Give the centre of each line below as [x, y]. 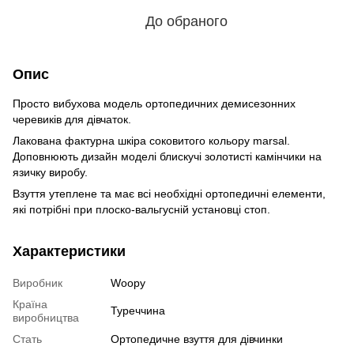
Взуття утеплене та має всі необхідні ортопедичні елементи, [169, 193]
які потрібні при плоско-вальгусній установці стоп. [141, 209]
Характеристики [69, 251]
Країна [30, 304]
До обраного [186, 21]
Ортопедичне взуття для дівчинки [197, 339]
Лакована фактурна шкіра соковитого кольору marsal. [151, 140]
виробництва [46, 317]
